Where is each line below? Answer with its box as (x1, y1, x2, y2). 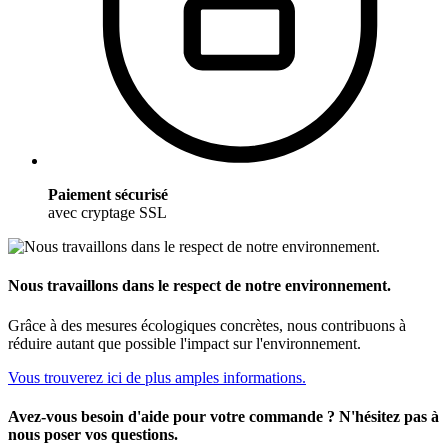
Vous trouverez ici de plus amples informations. (8, 368, 306, 386)
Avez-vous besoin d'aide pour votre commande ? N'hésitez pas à (8, 407, 439, 425)
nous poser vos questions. (8, 425, 178, 443)
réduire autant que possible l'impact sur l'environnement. (8, 334, 361, 352)
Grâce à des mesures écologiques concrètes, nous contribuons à (8, 316, 406, 334)
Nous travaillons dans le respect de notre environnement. (8, 277, 391, 295)
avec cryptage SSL (48, 204, 167, 221)
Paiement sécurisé (48, 186, 168, 203)
